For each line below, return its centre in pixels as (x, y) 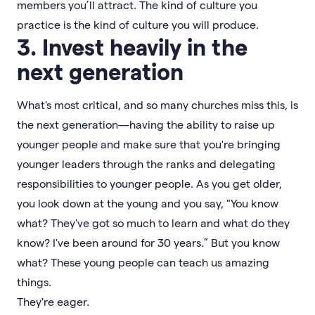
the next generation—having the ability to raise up (146, 124)
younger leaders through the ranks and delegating (146, 163)
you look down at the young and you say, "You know (148, 203)
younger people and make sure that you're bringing (149, 144)
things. (34, 282)
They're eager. (54, 301)
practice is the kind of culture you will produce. (139, 24)
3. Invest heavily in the (132, 46)
